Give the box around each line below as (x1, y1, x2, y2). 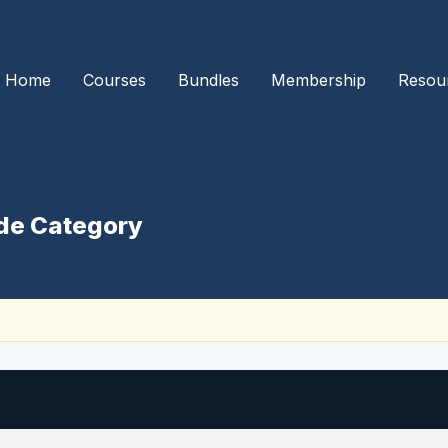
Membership (271, 69, 367, 90)
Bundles (178, 69, 240, 90)
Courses (83, 69, 147, 90)
